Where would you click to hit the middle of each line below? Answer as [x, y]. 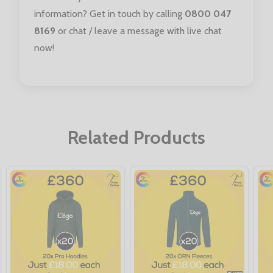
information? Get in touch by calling [109, 13]
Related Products [136, 137]
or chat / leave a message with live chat [139, 30]
